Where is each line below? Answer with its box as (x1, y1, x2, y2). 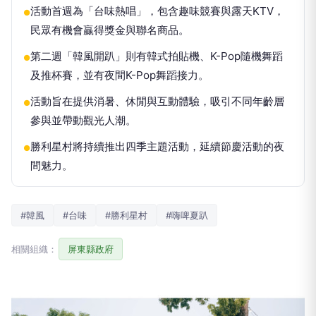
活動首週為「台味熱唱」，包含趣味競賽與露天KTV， (30, 4, 284, 18)
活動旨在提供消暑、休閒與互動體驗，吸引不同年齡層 (30, 95, 284, 108)
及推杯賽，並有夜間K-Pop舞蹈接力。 (30, 68, 209, 82)
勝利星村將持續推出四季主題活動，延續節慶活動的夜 (30, 140, 284, 153)
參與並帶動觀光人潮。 (30, 114, 136, 127)
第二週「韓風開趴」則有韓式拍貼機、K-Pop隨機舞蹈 (30, 49, 283, 63)
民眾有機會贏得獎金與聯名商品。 (30, 23, 189, 37)
